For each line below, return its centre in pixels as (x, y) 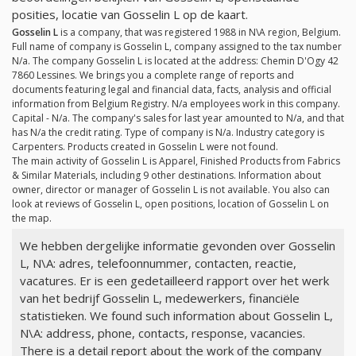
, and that (323, 118)
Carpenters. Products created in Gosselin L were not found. (145, 147)
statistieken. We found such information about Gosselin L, (176, 316)
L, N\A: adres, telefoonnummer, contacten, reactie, (158, 263)
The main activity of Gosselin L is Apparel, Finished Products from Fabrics (176, 161)
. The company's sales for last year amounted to (177, 118)
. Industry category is (278, 133)
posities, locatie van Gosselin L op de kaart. (130, 14)
